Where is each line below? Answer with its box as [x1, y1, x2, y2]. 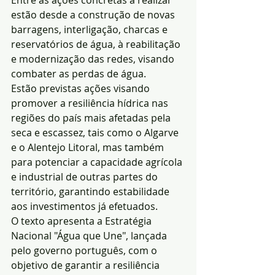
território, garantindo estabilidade [11, 185, 172, 199]
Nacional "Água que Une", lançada [11, 229, 169, 243]
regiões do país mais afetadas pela [11, 111, 173, 125]
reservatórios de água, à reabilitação [11, 37, 183, 52]
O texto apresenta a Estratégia [11, 214, 154, 228]
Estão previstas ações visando [11, 82, 152, 96]
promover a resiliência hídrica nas [11, 96, 171, 110]
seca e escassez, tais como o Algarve [11, 126, 181, 140]
